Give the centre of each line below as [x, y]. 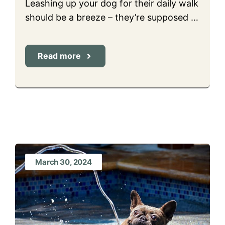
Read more [59, 56]
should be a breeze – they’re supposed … [112, 17]
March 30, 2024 [64, 162]
